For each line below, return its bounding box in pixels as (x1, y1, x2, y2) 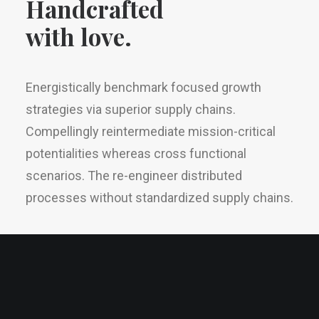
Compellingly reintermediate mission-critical (26, 124, 276, 139)
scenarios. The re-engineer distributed (26, 168, 242, 183)
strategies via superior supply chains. (26, 102, 236, 117)
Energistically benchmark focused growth (26, 80, 261, 95)
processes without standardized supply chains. (26, 190, 293, 205)
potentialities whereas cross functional (26, 146, 246, 161)
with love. (26, 21, 132, 52)
